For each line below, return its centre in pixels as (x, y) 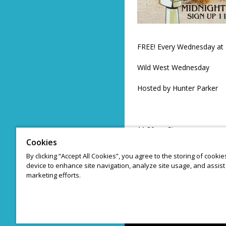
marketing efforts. (53, 175)
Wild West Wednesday (174, 68)
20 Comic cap (159, 150)
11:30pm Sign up (164, 130)
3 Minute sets (159, 171)
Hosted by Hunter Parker (179, 88)
